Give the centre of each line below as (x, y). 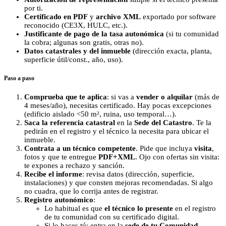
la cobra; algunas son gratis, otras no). (84, 43)
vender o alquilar (164, 97)
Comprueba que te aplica (66, 97)
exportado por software (178, 17)
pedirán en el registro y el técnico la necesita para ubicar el (117, 131)
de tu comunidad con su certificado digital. (112, 217)
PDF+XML (117, 157)
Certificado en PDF (56, 17)
